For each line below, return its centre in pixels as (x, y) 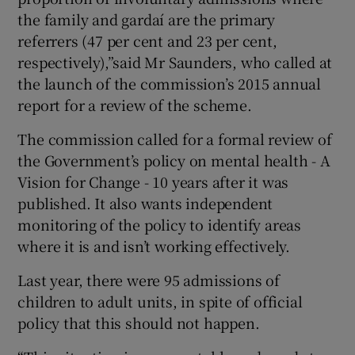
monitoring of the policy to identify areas (160, 224)
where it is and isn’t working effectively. (154, 245)
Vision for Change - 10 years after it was (153, 181)
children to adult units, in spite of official (160, 301)
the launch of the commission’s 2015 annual (170, 83)
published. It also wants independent (145, 202)
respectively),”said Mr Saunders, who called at (175, 61)
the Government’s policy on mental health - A (174, 160)
